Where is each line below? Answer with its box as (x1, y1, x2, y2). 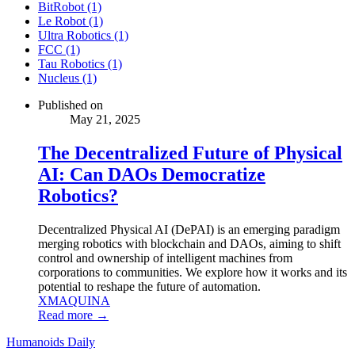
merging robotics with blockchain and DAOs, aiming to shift (38, 236, 341, 250)
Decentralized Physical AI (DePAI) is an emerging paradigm (38, 222, 340, 236)
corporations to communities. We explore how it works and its (38, 265, 347, 279)
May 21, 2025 (70, 113, 140, 127)
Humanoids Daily (6, 334, 95, 349)
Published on (38, 98, 103, 113)
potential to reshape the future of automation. (38, 279, 261, 293)
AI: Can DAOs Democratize (38, 164, 265, 185)
